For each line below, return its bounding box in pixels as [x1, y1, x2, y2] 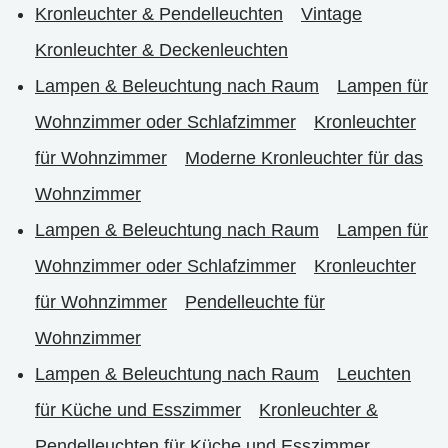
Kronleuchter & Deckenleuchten [35, 39, 288, 60]
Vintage [301, 3, 362, 24]
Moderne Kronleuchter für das [185, 147, 423, 168]
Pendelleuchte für [185, 291, 325, 312]
